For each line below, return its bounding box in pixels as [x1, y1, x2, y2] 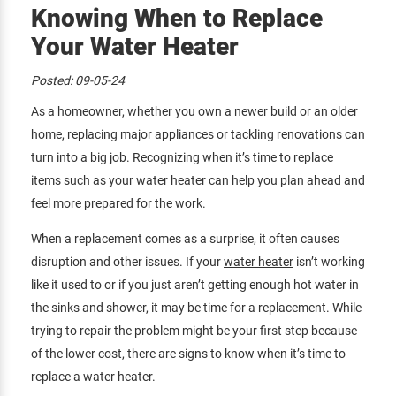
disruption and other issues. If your [31, 255, 224, 270]
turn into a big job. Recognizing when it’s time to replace [31, 150, 333, 165]
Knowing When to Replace [31, 4, 323, 34]
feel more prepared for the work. [31, 196, 206, 211]
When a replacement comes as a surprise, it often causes [31, 232, 339, 247]
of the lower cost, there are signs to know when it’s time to [31, 346, 346, 362]
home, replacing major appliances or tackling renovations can [31, 127, 365, 142]
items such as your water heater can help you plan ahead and [31, 173, 365, 188]
